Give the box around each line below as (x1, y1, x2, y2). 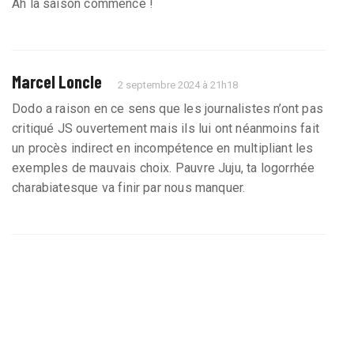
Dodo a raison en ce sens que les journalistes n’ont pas (12, 101, 323, 117)
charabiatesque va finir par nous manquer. (12, 180, 246, 196)
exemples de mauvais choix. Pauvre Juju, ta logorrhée (12, 160, 315, 176)
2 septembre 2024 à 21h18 (118, 79, 239, 92)
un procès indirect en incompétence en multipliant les (12, 141, 314, 156)
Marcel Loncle (12, 71, 102, 92)
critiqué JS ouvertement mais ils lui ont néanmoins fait (12, 121, 319, 137)
